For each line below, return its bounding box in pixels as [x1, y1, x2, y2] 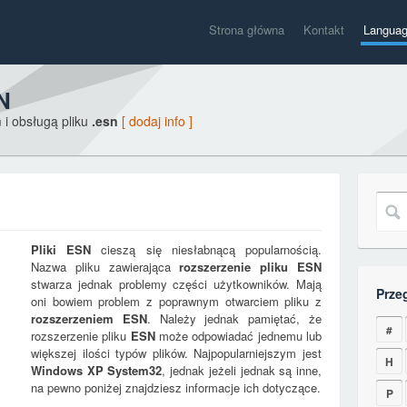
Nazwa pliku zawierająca [31, 258, 180, 275]
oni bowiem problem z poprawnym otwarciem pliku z [31, 293, 322, 310]
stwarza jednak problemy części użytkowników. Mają [31, 275, 322, 293]
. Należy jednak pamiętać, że [146, 310, 323, 327]
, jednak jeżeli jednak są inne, [162, 362, 323, 379]
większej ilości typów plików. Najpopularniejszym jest [31, 344, 322, 362]
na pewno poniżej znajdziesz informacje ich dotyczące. [31, 379, 321, 396]
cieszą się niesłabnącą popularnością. [91, 241, 323, 258]
